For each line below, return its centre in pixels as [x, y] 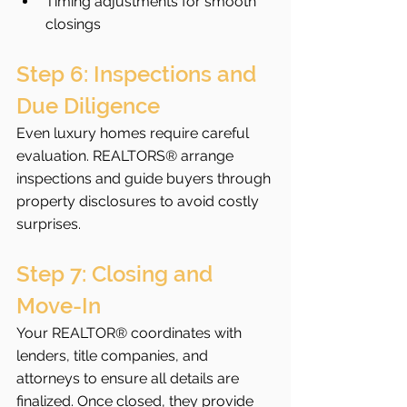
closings [73, 24]
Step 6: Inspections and [139, 74]
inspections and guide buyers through [145, 178]
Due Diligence [88, 105]
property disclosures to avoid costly [139, 201]
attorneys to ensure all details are [129, 378]
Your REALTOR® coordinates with [131, 333]
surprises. [49, 223]
